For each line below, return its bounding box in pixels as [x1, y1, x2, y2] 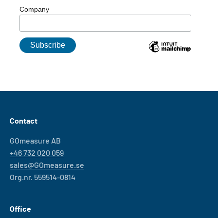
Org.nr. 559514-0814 [10, 172, 75, 182]
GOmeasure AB [10, 136, 61, 145]
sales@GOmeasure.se [10, 160, 84, 170]
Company [19, 5, 49, 13]
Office [10, 204, 31, 214]
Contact [10, 116, 37, 126]
